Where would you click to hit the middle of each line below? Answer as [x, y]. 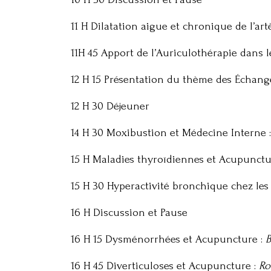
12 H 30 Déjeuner [110, 106]
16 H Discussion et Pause [129, 213]
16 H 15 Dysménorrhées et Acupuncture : [167, 239]
